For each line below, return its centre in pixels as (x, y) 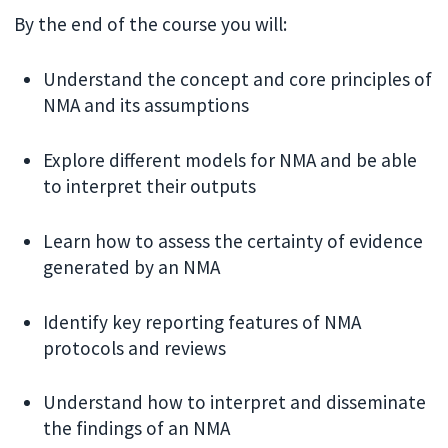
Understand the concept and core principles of (238, 79)
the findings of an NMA (137, 428)
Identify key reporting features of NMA (202, 321)
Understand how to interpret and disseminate (235, 402)
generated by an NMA (132, 266)
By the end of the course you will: (151, 24)
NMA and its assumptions (146, 105)
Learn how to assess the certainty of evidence (233, 240)
